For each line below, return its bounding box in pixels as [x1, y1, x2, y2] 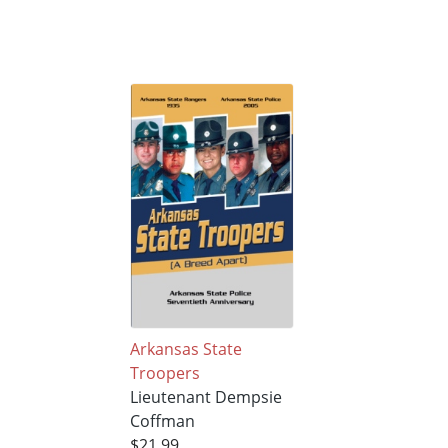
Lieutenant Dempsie [129, 386, 282, 409]
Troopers [129, 362, 200, 385]
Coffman [129, 410, 195, 433]
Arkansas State [129, 338, 242, 361]
